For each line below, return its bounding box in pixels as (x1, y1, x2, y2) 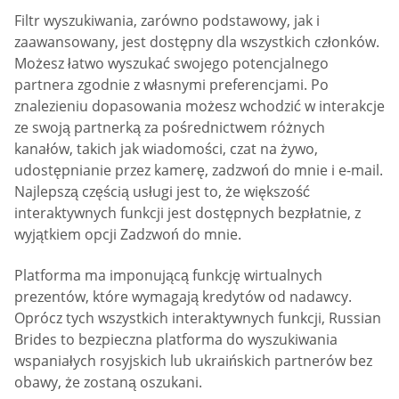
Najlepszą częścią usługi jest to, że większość (14, 182, 310, 202)
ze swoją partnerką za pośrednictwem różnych (14, 118, 325, 138)
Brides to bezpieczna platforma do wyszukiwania (14, 329, 338, 349)
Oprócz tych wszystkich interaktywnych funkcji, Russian (14, 307, 381, 328)
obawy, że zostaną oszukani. (14, 371, 202, 392)
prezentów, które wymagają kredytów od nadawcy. (14, 286, 352, 306)
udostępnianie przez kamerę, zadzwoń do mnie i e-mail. (14, 160, 383, 181)
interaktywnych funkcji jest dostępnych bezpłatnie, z (14, 203, 361, 224)
